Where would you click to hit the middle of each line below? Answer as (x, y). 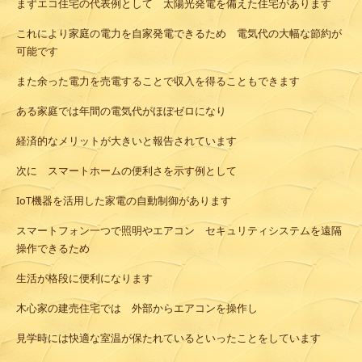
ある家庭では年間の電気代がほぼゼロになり (121, 112)
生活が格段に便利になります (84, 279)
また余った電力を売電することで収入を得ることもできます (158, 82)
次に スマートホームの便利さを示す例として (126, 171)
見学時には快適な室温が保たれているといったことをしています (168, 339)
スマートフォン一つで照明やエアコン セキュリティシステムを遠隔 (179, 231)
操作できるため (53, 249)
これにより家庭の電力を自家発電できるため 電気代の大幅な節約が (179, 34)
